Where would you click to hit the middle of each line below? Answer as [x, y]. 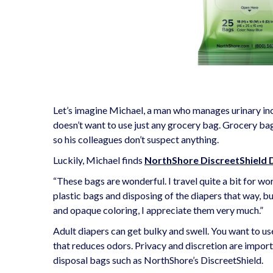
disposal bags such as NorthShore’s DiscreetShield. [159, 260]
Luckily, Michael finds [99, 160]
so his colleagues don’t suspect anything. [137, 139]
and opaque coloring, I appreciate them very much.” [159, 210]
